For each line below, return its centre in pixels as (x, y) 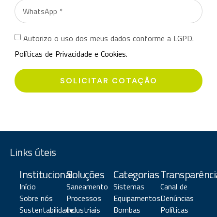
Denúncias (177, 198)
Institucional (46, 174)
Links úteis (33, 152)
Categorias (136, 174)
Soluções (85, 174)
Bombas (127, 210)
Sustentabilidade (46, 210)
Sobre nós (36, 198)
